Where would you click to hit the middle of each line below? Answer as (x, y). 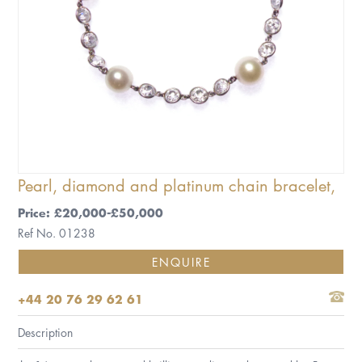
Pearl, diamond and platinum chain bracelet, (177, 185)
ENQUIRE (181, 262)
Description (46, 333)
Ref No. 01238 (57, 233)
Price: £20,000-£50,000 (91, 213)
